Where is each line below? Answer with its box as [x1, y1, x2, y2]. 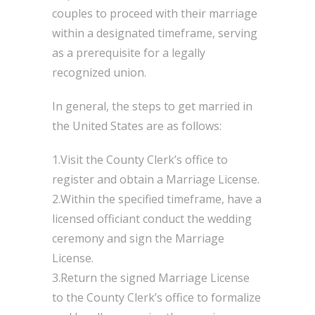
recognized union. [52, 65, 146, 80]
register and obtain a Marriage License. [52, 172, 259, 187]
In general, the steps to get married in [52, 98, 252, 114]
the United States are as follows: [52, 118, 221, 134]
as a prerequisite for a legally [52, 45, 205, 60]
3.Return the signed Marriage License [52, 270, 250, 285]
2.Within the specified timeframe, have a [52, 191, 262, 207]
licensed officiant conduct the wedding [52, 211, 252, 226]
